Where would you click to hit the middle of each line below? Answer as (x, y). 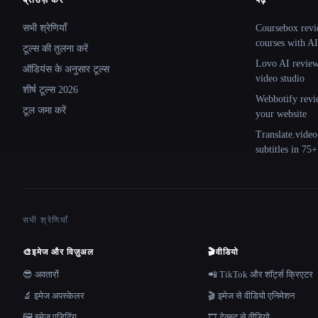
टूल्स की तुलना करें (55, 49)
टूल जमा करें (44, 110)
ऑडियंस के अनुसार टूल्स (66, 69)
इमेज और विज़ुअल (62, 252)
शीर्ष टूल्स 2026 (50, 90)
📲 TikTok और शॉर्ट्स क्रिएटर (260, 274)
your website (281, 114)
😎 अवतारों (41, 274)
